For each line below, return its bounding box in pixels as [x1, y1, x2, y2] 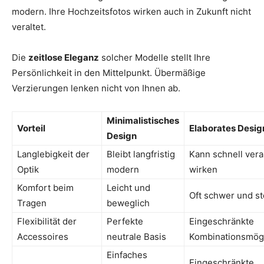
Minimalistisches [107, 114, 179, 126]
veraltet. [12, 21, 46, 32]
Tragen [17, 197, 47, 209]
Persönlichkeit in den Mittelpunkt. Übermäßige [12, 67, 206, 78]
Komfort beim [17, 181, 74, 193]
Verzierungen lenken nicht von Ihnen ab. [12, 82, 180, 94]
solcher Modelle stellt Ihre [99, 51, 210, 63]
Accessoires [17, 230, 68, 242]
